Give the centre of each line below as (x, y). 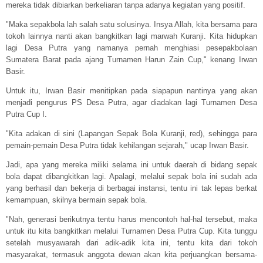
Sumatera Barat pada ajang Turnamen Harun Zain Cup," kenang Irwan (131, 60)
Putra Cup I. (26, 114)
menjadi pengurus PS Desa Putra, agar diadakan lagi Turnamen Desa (131, 103)
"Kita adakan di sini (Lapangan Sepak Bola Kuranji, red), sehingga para (131, 134)
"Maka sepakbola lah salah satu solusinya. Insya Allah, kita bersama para (131, 25)
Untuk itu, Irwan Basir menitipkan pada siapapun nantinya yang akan (131, 91)
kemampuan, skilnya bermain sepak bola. (77, 200)
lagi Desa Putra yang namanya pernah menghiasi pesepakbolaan (131, 48)
